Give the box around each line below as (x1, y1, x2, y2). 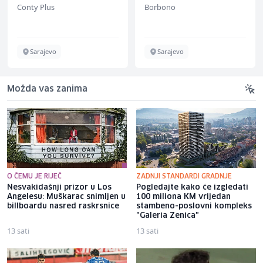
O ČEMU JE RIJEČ (7, 173, 62, 180)
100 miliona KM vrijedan (136, 193, 231, 201)
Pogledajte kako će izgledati (136, 183, 248, 191)
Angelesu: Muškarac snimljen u (7, 193, 126, 201)
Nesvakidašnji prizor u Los (7, 183, 112, 191)
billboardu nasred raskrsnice (7, 202, 119, 210)
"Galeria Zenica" (136, 211, 199, 220)
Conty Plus (17, 1, 55, 12)
